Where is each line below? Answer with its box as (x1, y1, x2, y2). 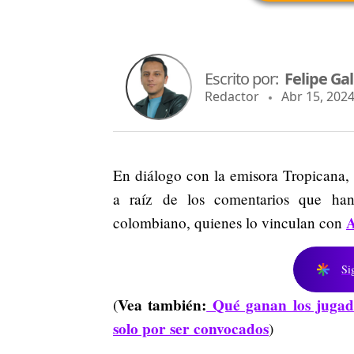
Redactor (205, 88, 259, 106)
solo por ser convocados (113, 317, 269, 340)
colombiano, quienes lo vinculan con (113, 212, 346, 232)
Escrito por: (205, 68, 284, 90)
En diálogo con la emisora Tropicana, (113, 164, 349, 185)
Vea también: (118, 293, 207, 316)
